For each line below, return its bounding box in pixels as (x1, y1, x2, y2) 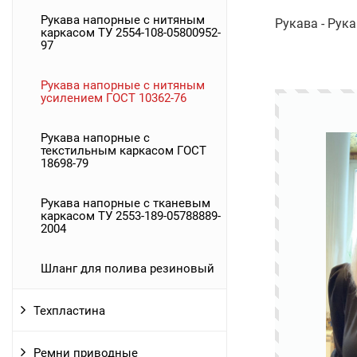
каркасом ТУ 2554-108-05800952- (41, 25, 221, 40)
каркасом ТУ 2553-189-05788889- (41, 208, 221, 223)
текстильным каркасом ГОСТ (41, 143, 206, 158)
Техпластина (33, 303, 105, 318)
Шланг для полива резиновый (41, 261, 214, 276)
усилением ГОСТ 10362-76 (41, 90, 186, 105)
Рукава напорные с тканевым (41, 195, 210, 210)
